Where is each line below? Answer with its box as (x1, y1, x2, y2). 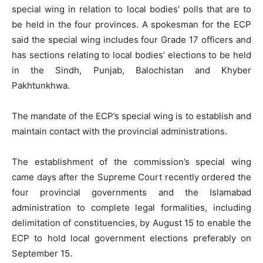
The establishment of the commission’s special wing (12, 156, 251, 167)
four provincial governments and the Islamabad (12, 187, 251, 198)
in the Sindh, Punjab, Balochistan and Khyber (12, 65, 251, 76)
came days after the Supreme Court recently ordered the (12, 171, 251, 183)
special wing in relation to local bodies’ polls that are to (12, 4, 251, 15)
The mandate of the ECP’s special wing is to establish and (12, 110, 251, 122)
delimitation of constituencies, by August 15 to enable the (12, 217, 251, 228)
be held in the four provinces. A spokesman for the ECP (12, 19, 251, 30)
